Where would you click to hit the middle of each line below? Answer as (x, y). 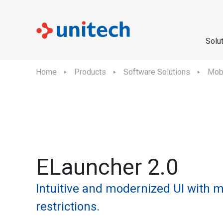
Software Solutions (157, 72)
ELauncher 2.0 (107, 167)
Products (90, 72)
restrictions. (68, 207)
